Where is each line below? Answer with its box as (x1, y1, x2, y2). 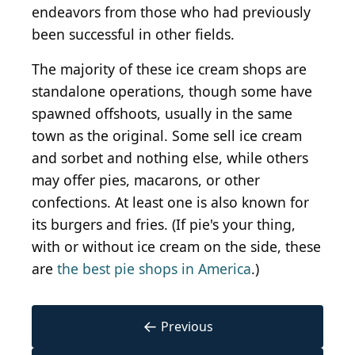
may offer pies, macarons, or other (32, 170, 260, 190)
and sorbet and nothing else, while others (32, 148, 308, 168)
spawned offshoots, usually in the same (32, 104, 292, 124)
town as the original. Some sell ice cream (32, 126, 302, 146)
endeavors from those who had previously (32, 2, 311, 22)
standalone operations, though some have (32, 82, 312, 101)
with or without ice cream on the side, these (32, 237, 321, 257)
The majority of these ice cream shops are (32, 59, 307, 79)
